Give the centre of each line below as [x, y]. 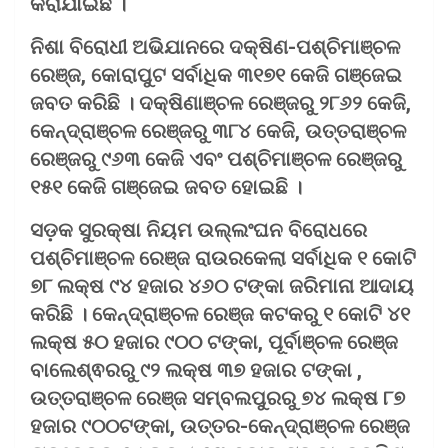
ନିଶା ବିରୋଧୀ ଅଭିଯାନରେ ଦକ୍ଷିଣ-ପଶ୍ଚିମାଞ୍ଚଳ [215, 46]
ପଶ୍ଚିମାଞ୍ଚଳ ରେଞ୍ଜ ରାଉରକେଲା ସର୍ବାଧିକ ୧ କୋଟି [223, 257]
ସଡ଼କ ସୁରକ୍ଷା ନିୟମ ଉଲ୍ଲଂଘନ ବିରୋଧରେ [198, 229]
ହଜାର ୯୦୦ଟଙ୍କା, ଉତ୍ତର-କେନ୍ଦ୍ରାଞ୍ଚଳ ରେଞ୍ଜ [220, 425]
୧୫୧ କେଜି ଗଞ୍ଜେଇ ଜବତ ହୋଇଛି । [166, 186]
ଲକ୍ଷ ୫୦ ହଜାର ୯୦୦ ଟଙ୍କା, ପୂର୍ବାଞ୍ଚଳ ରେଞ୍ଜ [214, 341]
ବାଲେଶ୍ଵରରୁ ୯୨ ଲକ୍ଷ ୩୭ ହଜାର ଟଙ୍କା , [196, 369]
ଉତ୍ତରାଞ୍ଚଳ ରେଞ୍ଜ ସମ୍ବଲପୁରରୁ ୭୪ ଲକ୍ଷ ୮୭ [217, 397]
